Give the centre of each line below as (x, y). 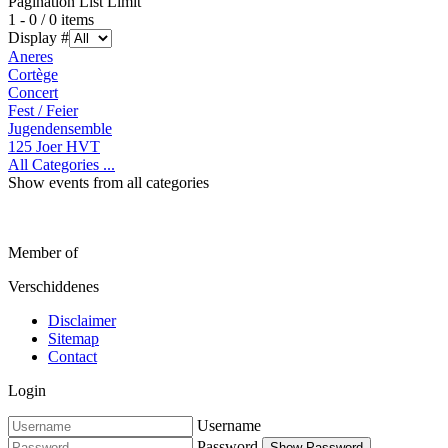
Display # (38, 37)
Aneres (30, 56)
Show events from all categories (108, 182)
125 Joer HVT (54, 146)
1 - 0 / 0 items (51, 19)
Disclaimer (82, 320)
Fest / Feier (43, 110)
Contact (72, 356)
